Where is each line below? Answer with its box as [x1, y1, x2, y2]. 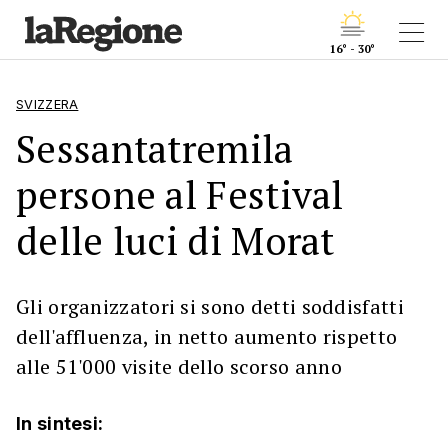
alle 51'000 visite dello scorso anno [16, 353, 342, 380]
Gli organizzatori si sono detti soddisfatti [16, 293, 404, 320]
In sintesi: [16, 413, 104, 434]
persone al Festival [16, 169, 344, 220]
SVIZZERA [16, 97, 79, 112]
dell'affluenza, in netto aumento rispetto [16, 323, 398, 350]
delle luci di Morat [16, 215, 335, 266]
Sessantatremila [16, 123, 294, 174]
